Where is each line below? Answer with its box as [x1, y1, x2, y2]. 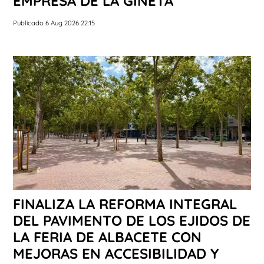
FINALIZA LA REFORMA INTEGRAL [13, 194, 237, 213]
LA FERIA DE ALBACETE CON [13, 227, 202, 246]
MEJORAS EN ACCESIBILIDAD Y [13, 244, 219, 262]
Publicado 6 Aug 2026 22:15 [13, 18, 95, 27]
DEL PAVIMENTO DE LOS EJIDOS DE [13, 211, 250, 229]
